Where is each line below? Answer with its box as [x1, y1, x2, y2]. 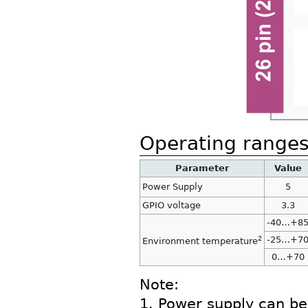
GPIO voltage [142, 200, 201, 211]
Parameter [175, 163, 229, 174]
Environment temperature [142, 236, 258, 247]
